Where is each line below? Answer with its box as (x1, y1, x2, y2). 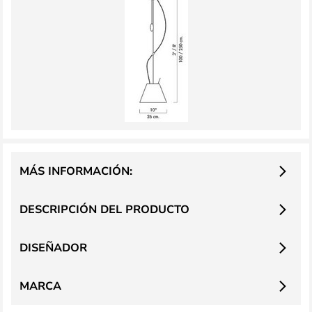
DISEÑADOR (19, 240, 87, 255)
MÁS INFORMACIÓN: (19, 163, 132, 178)
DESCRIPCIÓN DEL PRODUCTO (19, 201, 189, 217)
